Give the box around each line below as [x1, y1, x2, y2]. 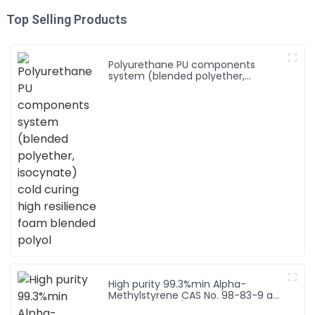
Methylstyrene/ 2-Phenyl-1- [108, 299, 245, 314]
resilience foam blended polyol [108, 91, 260, 105]
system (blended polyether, [108, 68, 245, 83]
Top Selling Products [6, 11, 127, 27]
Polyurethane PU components [108, 57, 256, 72]
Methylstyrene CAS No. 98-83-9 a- [108, 288, 279, 302]
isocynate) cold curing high [108, 79, 244, 94]
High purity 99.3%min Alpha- [108, 276, 247, 291]
